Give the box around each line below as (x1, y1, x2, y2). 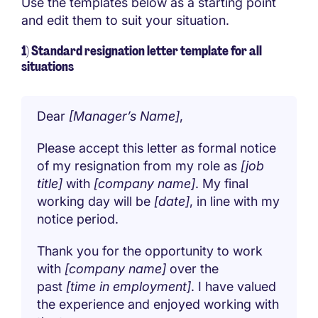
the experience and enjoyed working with (37, 296, 280, 312)
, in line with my (190, 193, 280, 209)
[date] (154, 193, 190, 209)
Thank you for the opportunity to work (37, 243, 263, 258)
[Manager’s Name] (69, 108, 180, 124)
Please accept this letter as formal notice (37, 140, 277, 155)
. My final (195, 175, 249, 191)
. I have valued (191, 278, 277, 294)
